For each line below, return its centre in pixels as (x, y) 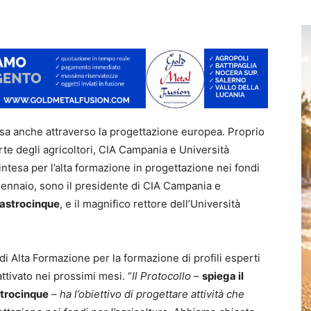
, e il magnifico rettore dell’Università (150, 204)
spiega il (223, 276)
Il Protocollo (161, 276)
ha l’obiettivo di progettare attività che (152, 294)
